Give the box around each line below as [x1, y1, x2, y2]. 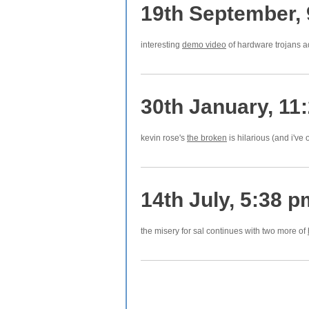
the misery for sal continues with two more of [141, 226, 308, 236]
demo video [182, 40, 226, 50]
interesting [141, 40, 182, 50]
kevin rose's [141, 133, 187, 143]
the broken [187, 133, 227, 143]
